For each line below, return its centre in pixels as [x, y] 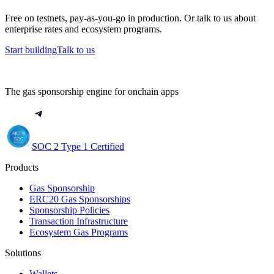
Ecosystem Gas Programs [79, 232]
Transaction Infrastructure [79, 221]
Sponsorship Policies [69, 210]
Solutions [23, 253]
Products [22, 167]
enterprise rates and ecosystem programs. [83, 29]
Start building [31, 50]
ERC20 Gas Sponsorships [80, 199]
